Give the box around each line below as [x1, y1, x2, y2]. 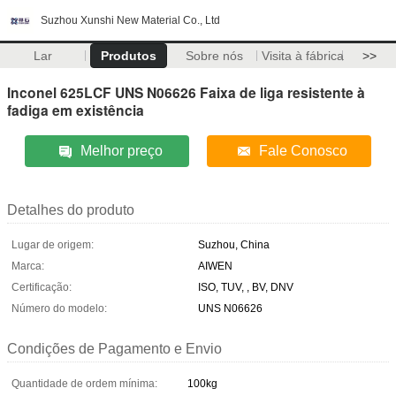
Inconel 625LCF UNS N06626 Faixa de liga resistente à [7, 81, 365, 103]
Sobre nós [185, 49, 243, 63]
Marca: [11, 259, 44, 272]
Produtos [100, 49, 156, 63]
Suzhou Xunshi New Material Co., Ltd [41, 14, 220, 27]
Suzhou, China [198, 238, 270, 251]
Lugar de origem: [11, 238, 94, 251]
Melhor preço [80, 142, 163, 158]
